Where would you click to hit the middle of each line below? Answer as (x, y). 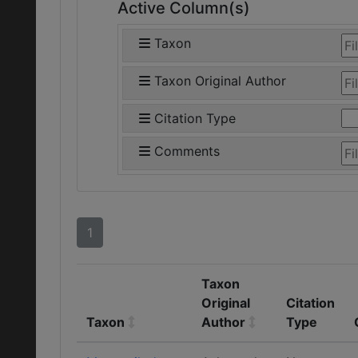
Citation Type (195, 118)
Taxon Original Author (220, 81)
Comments (187, 151)
